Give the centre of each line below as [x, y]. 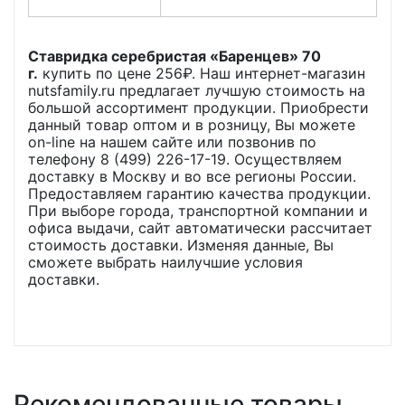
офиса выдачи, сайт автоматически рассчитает [200, 228]
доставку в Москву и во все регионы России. [192, 176]
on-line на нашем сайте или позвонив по [172, 142]
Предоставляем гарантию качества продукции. [199, 193]
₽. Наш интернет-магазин [274, 73]
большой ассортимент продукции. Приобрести [198, 108]
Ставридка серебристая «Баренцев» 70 [174, 56]
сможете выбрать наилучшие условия [165, 262]
